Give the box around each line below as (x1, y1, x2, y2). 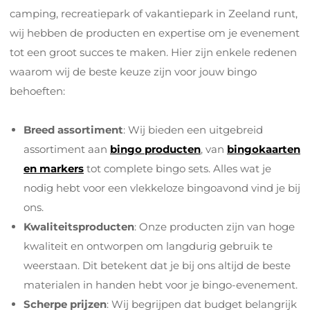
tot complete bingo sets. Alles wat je (84, 162, 271, 175)
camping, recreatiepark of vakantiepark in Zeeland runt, (10, 7, 298, 20)
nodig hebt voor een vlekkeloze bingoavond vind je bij (24, 181, 300, 194)
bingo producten (110, 143, 201, 156)
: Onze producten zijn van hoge (134, 220, 295, 233)
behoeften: (10, 84, 65, 98)
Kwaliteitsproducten (24, 220, 134, 233)
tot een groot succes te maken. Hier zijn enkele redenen (10, 46, 297, 59)
